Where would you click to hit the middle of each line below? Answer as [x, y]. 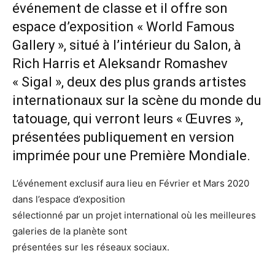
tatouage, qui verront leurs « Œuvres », [128, 119]
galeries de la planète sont [70, 231]
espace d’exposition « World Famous [123, 27]
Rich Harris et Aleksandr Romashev [120, 64]
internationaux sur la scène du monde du [137, 100]
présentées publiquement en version [123, 137]
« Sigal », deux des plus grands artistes [129, 82]
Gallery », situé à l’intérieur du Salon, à [127, 45]
